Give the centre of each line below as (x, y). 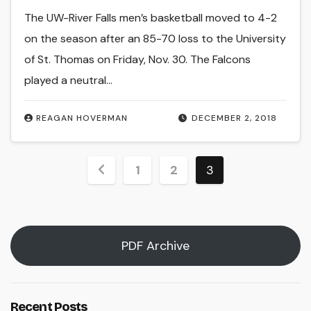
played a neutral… (69, 81)
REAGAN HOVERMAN (82, 118)
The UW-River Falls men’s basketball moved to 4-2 (151, 18)
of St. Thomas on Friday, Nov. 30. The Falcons (138, 60)
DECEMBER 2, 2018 (234, 118)
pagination (135, 198)
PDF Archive (155, 245)
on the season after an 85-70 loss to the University (155, 39)
